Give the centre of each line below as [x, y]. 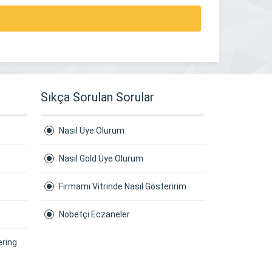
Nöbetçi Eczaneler [94, 214]
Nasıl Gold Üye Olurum [101, 158]
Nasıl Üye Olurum [92, 131]
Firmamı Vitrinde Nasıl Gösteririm [123, 186]
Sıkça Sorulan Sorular [97, 97]
